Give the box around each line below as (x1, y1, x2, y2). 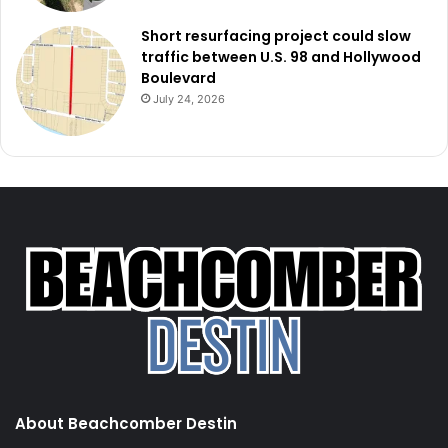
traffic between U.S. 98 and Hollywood (141, 46, 421, 67)
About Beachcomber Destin (15, 412, 237, 434)
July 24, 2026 (153, 91, 225, 106)
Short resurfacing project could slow (141, 25, 411, 46)
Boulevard (141, 67, 216, 88)
